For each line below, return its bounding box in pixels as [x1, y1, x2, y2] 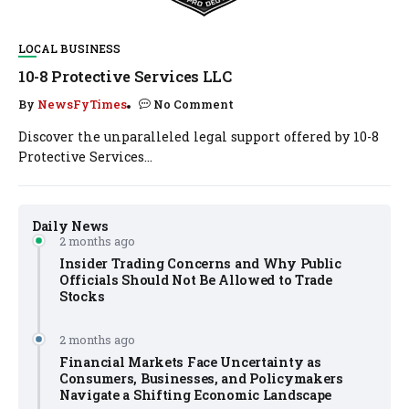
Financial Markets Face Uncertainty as [59, 353, 321, 372]
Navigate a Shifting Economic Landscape [59, 386, 332, 404]
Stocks [59, 288, 105, 306]
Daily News [32, 217, 110, 236]
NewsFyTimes [37, 97, 127, 112]
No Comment [153, 97, 234, 112]
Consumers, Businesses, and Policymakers [59, 370, 343, 388]
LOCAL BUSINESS [18, 41, 121, 57]
